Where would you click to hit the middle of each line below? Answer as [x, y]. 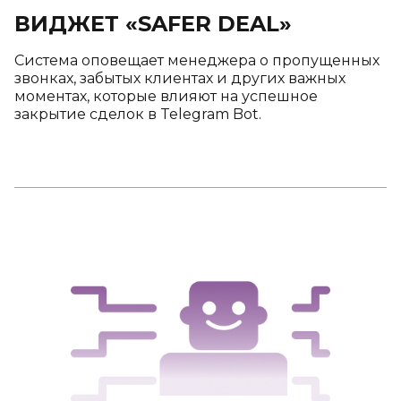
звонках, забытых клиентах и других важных [180, 79]
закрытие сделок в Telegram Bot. [138, 115]
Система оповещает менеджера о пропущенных [197, 61]
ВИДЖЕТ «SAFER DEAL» [153, 24]
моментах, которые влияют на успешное [166, 97]
